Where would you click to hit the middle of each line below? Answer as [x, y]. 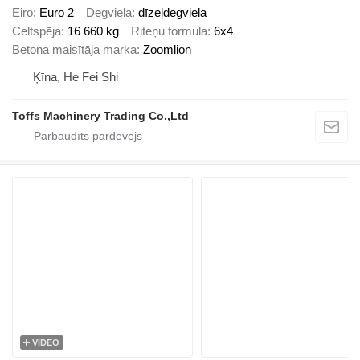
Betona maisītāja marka [74, 50]
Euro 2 [57, 13]
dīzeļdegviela [172, 13]
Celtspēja [37, 31]
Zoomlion [167, 50]
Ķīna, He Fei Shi [76, 77]
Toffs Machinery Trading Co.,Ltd [100, 116]
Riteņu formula [169, 31]
